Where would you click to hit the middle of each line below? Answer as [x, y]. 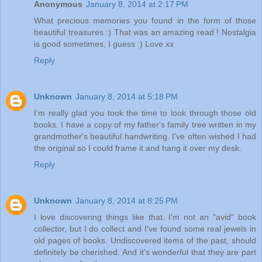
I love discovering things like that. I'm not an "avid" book [145, 217]
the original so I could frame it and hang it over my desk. [138, 148]
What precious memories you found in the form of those [145, 20]
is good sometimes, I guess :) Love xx [104, 44]
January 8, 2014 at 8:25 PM [127, 200]
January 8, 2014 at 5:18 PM [127, 96]
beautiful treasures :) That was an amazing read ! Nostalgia [145, 32]
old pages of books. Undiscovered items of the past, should [145, 240]
